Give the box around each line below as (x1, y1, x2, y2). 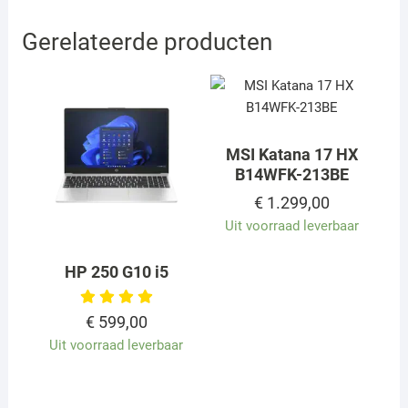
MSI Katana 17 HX (225, 144, 358, 164)
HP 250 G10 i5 (64, 262, 168, 282)
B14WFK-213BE (234, 164, 349, 184)
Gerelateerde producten (21, 27, 272, 56)
